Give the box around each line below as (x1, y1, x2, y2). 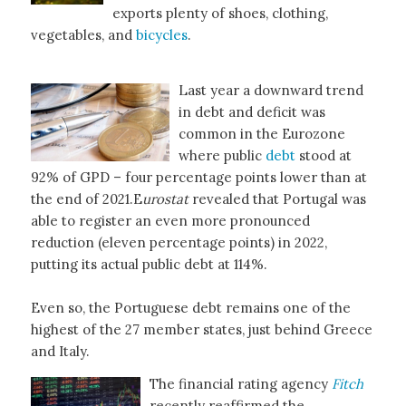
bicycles (135, 25, 188, 43)
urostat (141, 189, 188, 208)
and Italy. (30, 342, 90, 360)
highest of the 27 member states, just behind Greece (30, 320, 372, 338)
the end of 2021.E (30, 189, 142, 208)
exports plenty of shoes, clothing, (111, 4, 328, 22)
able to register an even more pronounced (30, 211, 310, 229)
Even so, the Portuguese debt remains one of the (30, 298, 351, 316)
